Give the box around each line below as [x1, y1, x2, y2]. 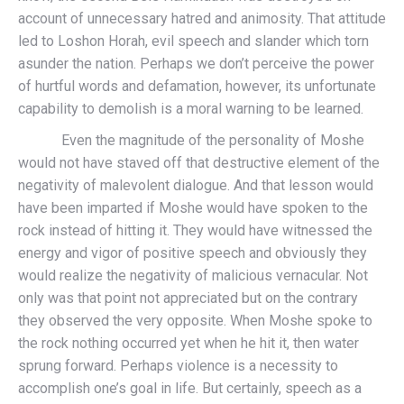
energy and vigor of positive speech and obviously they [18, 243, 367, 262]
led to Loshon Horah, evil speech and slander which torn [18, 32, 369, 50]
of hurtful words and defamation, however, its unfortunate [18, 77, 376, 95]
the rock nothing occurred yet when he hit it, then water [18, 334, 359, 352]
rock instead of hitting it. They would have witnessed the [18, 221, 372, 239]
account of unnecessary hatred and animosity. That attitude [18, 9, 386, 27]
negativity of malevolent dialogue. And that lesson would [18, 176, 373, 194]
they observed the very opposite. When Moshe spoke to [18, 311, 372, 329]
